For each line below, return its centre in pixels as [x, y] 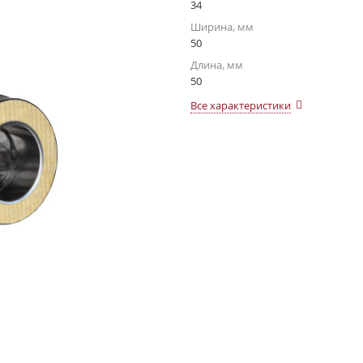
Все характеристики [241, 105]
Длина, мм [217, 65]
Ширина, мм [222, 27]
